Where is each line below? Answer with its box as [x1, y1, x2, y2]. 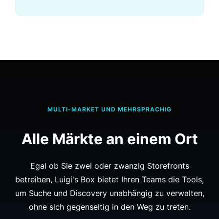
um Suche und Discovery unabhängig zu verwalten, [15, 188, 204, 198]
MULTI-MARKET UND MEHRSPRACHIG [47, 106, 172, 113]
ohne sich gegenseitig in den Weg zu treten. [28, 202, 191, 212]
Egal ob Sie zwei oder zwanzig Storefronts [30, 161, 189, 171]
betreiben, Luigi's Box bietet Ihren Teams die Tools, [15, 175, 204, 185]
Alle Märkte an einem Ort [21, 130, 198, 148]
